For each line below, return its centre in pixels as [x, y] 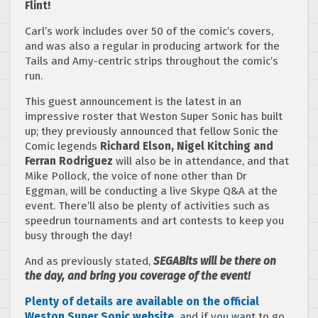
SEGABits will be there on [215, 261]
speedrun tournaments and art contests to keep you [154, 220]
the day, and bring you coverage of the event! [138, 276]
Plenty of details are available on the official [142, 301]
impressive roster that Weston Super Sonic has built [154, 116]
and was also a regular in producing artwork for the [152, 46]
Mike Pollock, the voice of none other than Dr [136, 176]
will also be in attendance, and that [201, 161]
